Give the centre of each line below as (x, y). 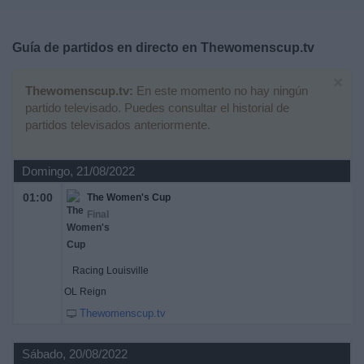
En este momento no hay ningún (221, 91)
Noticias (35, 56)
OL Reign (85, 292)
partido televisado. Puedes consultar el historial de (157, 108)
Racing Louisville (110, 271)
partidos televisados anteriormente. (118, 125)
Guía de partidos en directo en (106, 48)
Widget (32, 100)
